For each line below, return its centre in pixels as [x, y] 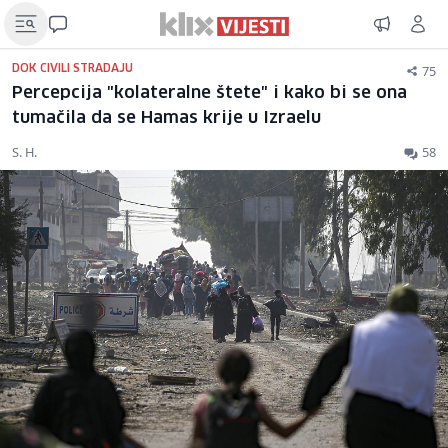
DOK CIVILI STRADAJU [72, 68]
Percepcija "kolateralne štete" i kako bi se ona [209, 93]
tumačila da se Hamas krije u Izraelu [166, 118]
